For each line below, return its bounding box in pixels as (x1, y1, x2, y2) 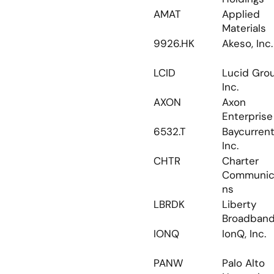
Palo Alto (222, 256, 265, 270)
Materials (222, 21, 266, 35)
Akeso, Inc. (222, 37, 273, 50)
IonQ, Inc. (222, 227, 266, 240)
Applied (222, 7, 260, 21)
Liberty (222, 198, 256, 211)
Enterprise (222, 109, 273, 123)
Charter (222, 154, 259, 168)
